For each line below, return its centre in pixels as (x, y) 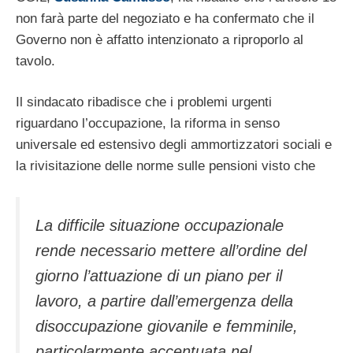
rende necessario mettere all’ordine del (171, 250)
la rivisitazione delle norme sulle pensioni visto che (165, 166)
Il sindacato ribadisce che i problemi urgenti (144, 102)
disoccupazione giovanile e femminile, (167, 326)
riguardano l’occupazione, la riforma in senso (148, 124)
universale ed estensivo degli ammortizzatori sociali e (174, 145)
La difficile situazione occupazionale (160, 225)
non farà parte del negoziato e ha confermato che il (165, 18)
